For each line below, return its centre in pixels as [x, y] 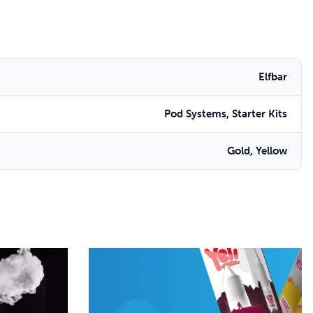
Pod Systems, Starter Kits [226, 114]
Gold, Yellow [257, 151]
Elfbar [273, 77]
